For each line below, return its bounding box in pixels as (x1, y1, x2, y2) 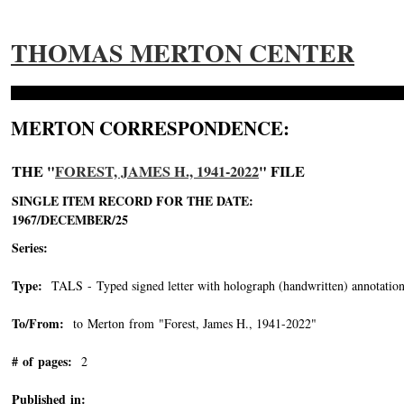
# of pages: (12, 352, 72, 371)
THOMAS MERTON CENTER (11, 34, 354, 71)
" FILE (259, 161, 305, 182)
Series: (12, 238, 48, 257)
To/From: (12, 314, 64, 333)
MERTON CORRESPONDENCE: (11, 115, 289, 142)
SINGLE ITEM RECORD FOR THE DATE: (12, 191, 253, 210)
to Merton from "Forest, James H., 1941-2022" (64, 315, 317, 332)
